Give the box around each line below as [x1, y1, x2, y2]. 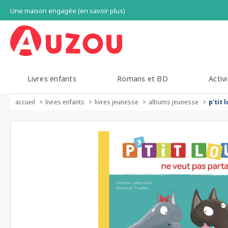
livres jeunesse [95, 98, 138, 106]
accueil [15, 98, 35, 106]
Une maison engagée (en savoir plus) [10, 6, 125, 15]
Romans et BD [117, 74, 168, 83]
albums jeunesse [149, 98, 198, 106]
